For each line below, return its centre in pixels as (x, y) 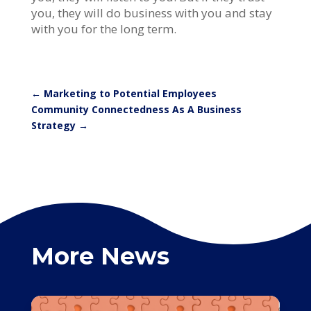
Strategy (53, 125)
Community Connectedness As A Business (136, 109)
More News (100, 256)
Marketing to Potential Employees (130, 93)
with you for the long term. (103, 28)
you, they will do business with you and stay (151, 12)
